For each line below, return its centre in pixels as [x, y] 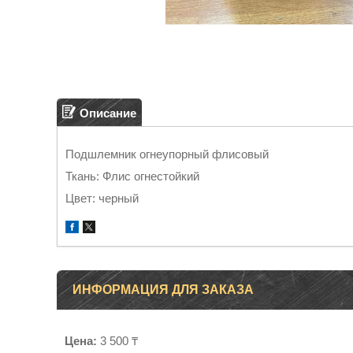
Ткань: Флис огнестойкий [132, 176]
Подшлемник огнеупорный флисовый [167, 154]
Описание [108, 113]
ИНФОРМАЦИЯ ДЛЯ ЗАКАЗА [163, 290]
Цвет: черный [102, 198]
